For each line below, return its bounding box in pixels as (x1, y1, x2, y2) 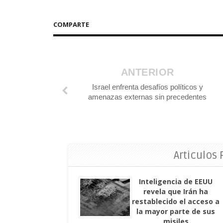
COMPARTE (53, 20, 89, 29)
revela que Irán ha (143, 187, 209, 197)
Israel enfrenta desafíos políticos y (92, 83, 203, 92)
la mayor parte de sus (136, 207, 216, 217)
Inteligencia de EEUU (139, 177, 213, 187)
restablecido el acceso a (132, 197, 220, 207)
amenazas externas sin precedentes (88, 93, 207, 102)
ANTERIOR (120, 67, 174, 78)
